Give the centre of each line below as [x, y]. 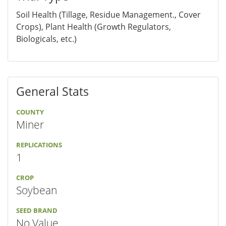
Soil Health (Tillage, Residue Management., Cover [108, 14]
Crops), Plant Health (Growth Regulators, [94, 26]
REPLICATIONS [39, 145]
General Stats [52, 91]
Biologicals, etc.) [46, 39]
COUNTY [30, 112]
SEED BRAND [37, 211]
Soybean [37, 190]
